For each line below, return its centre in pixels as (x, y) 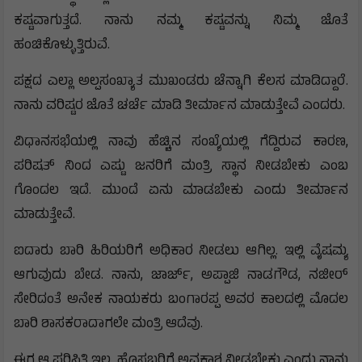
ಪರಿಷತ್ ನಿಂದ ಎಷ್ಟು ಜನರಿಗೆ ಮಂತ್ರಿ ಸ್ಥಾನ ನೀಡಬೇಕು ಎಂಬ (181, 167)
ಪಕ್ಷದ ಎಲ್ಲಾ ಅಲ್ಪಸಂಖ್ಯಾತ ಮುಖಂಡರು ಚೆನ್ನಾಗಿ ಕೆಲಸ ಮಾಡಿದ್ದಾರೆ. (181, 82)
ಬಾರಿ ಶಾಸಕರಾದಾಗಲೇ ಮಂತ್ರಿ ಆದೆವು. (110, 324)
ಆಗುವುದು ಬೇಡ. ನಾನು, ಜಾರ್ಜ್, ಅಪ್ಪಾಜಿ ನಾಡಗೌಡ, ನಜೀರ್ (181, 276)
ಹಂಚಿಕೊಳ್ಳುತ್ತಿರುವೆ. (63, 46)
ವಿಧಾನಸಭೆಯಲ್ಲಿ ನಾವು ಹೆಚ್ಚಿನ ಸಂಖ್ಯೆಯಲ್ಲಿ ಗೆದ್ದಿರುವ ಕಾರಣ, (181, 143)
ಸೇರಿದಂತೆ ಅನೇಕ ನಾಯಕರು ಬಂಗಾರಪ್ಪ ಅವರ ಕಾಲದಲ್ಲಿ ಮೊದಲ (181, 300)
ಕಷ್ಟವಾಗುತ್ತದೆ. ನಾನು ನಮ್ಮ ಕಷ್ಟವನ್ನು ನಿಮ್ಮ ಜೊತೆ (181, 21)
